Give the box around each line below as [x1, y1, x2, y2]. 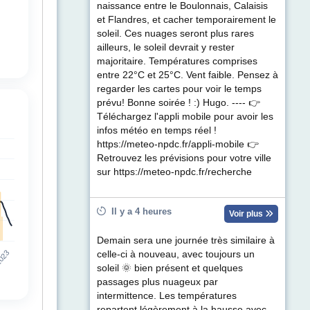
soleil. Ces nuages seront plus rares [97, 28, 254, 39]
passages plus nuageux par [97, 277, 218, 288]
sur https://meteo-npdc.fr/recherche [97, 167, 252, 178]
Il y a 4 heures [106, 206, 172, 217]
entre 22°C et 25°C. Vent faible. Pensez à [97, 70, 278, 81]
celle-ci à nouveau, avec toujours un [97, 249, 255, 260]
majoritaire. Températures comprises [97, 56, 257, 67]
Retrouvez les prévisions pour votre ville [97, 153, 271, 164]
